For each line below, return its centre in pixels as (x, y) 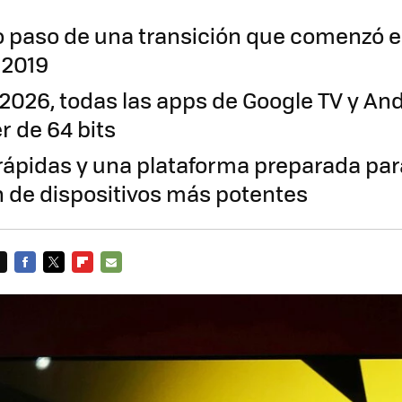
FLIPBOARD (104, 283)
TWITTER (68, 283)
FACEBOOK (44, 283)
